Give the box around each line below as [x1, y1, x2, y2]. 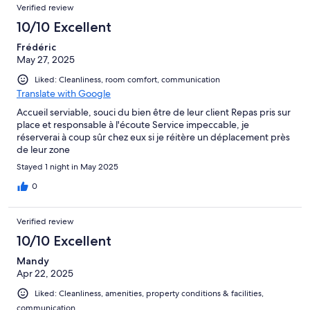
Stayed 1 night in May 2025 [17, 161, 118, 173]
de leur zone [17, 143, 70, 156]
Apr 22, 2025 [17, 267, 73, 280]
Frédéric [17, 41, 56, 54]
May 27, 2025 [17, 53, 75, 66]
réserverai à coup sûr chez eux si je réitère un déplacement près [17, 131, 290, 144]
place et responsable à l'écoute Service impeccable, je [17, 118, 249, 131]
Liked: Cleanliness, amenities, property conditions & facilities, [35, 288, 264, 300]
